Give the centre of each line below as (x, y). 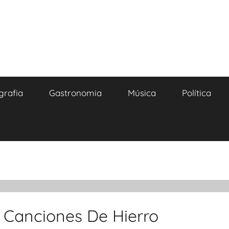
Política (196, 93)
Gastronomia (75, 93)
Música (142, 93)
